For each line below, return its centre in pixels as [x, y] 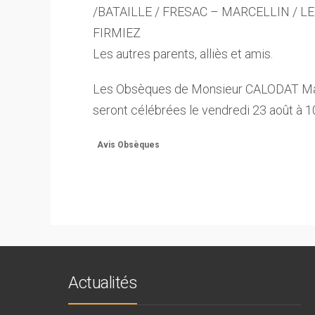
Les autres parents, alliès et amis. [183, 54]
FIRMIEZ [117, 33]
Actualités [103, 283]
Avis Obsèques [128, 145]
